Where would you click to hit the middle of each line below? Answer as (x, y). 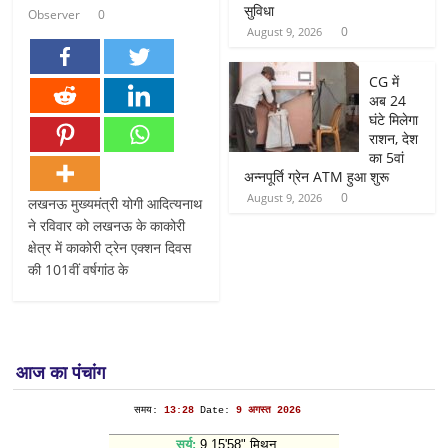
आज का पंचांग (61, 371)
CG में (384, 81)
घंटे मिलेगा (394, 119)
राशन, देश (394, 138)
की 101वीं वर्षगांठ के (78, 269)
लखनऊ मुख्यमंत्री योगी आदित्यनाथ (115, 203)
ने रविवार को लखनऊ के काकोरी (107, 225)
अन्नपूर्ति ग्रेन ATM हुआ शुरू (317, 176)
